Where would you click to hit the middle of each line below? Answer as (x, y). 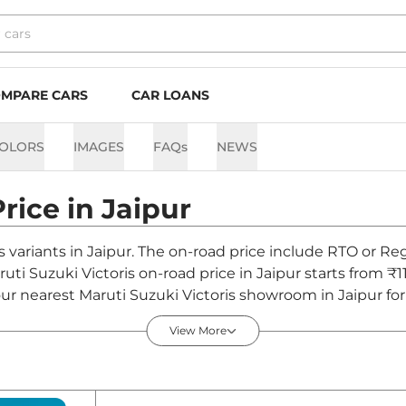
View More (198, 331)
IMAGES (99, 147)
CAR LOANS (170, 95)
